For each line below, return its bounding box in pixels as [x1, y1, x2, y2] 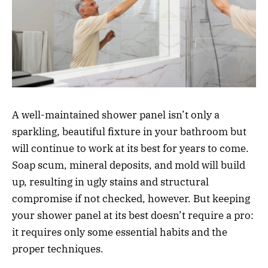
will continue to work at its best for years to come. [12, 141, 249, 155]
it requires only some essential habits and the [12, 225, 227, 239]
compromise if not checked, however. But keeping [12, 191, 250, 205]
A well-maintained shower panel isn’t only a [12, 108, 220, 121]
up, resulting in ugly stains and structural [12, 175, 209, 188]
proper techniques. [12, 242, 106, 255]
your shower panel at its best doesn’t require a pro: [12, 208, 254, 222]
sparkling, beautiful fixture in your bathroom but [12, 124, 246, 138]
